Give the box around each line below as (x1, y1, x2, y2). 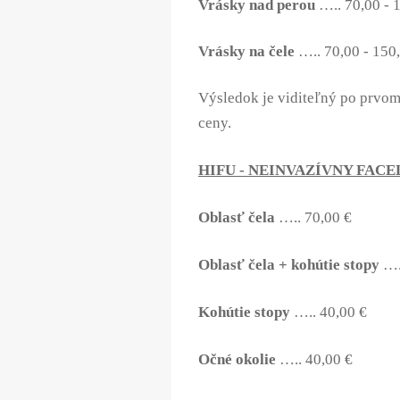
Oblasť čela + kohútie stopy (198, 255, 379, 273)
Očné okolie (198, 350, 276, 368)
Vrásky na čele (198, 42, 295, 60)
